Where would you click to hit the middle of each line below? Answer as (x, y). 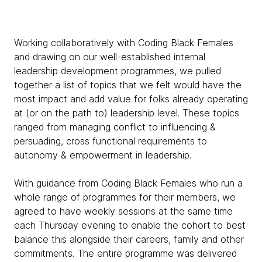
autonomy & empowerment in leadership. (104, 155)
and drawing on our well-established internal (110, 57)
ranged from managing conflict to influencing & (115, 127)
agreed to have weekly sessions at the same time (123, 211)
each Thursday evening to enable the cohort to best (130, 225)
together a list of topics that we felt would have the (128, 85)
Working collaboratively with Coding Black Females (124, 43)
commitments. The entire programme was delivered (125, 253)
